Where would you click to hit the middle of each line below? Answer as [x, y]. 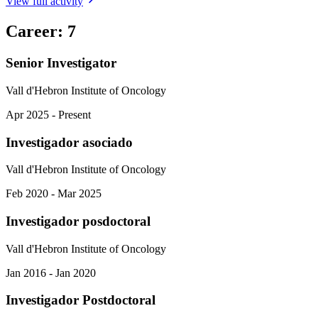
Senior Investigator [61, 63]
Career [32, 32]
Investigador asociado [69, 142]
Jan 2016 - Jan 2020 [51, 273]
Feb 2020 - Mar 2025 [54, 194]
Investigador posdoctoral [78, 221]
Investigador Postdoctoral [81, 300]
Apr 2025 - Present [48, 114]
